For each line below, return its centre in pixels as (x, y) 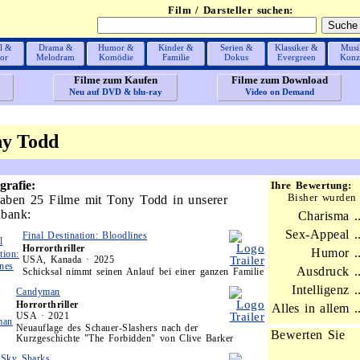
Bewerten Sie (308, 335)
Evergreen (297, 57)
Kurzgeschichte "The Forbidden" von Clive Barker (125, 338)
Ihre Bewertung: (311, 185)
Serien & (236, 47)
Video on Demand (279, 92)
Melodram (55, 57)
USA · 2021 (43, 316)
